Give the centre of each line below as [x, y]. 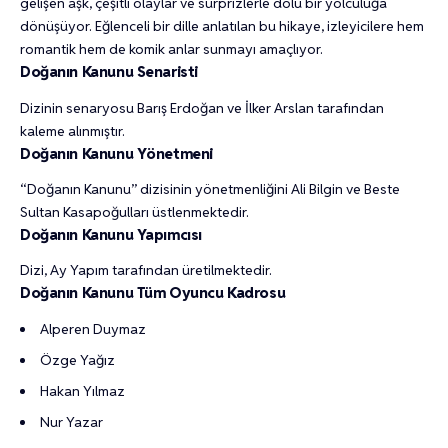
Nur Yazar [71, 421]
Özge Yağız [77, 359]
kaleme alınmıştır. [72, 130]
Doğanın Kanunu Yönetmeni [116, 153]
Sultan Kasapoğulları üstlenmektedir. [134, 211]
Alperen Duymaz [93, 328]
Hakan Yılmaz [82, 390]
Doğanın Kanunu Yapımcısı [111, 234]
